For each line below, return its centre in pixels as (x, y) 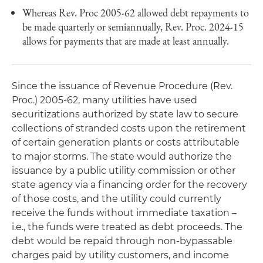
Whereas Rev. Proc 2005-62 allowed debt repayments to (136, 13)
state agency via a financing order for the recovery (129, 185)
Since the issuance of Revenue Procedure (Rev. (122, 86)
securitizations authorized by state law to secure (125, 114)
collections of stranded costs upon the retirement (129, 128)
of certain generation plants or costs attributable (126, 142)
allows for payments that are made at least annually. (126, 41)
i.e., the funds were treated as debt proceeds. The (127, 227)
